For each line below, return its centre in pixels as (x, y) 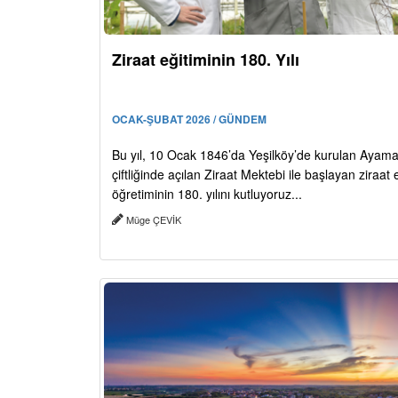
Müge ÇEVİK (154, 219)
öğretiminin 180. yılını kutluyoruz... (207, 193)
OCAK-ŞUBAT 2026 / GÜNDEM (189, 119)
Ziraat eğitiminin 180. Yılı (206, 59)
